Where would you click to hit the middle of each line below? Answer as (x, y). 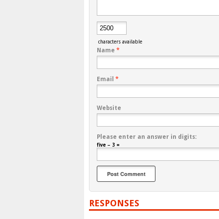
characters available (120, 42)
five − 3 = (108, 145)
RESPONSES (114, 203)
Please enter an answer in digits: (147, 137)
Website (109, 108)
